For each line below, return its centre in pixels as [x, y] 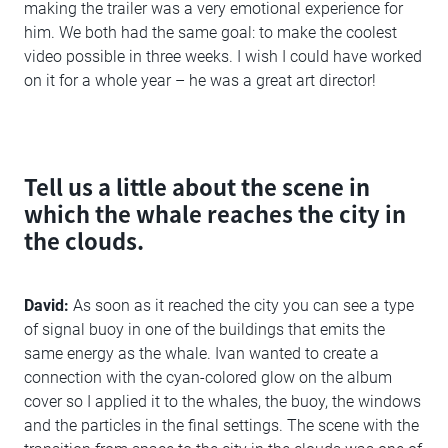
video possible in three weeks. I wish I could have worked [223, 57]
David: [46, 306]
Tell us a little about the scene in [197, 186]
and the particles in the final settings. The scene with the [221, 426]
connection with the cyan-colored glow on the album [208, 378]
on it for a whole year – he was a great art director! [200, 81]
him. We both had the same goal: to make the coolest [210, 33]
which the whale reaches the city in [215, 213]
